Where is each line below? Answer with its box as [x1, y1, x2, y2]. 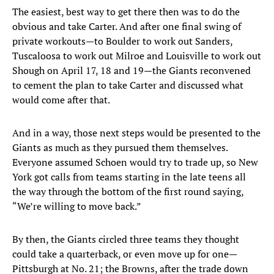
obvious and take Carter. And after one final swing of [12, 20, 241, 34]
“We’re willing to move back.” [12, 199, 141, 213]
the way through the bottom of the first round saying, [12, 185, 243, 199]
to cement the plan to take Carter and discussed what [12, 78, 243, 92]
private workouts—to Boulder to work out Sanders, [12, 34, 232, 48]
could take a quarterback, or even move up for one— [12, 247, 237, 261]
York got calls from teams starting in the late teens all [12, 170, 246, 184]
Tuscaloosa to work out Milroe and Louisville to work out [12, 49, 261, 63]
